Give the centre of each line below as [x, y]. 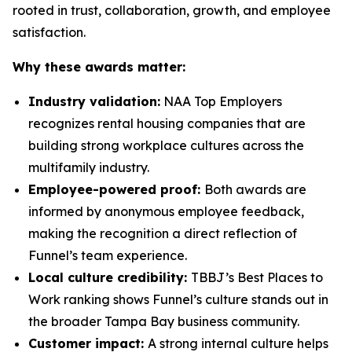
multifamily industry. [89, 167]
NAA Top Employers [221, 101]
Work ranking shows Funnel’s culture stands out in [178, 299]
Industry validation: [94, 101]
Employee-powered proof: [116, 189]
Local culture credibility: [110, 277]
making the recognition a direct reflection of [163, 233]
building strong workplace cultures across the [166, 145]
